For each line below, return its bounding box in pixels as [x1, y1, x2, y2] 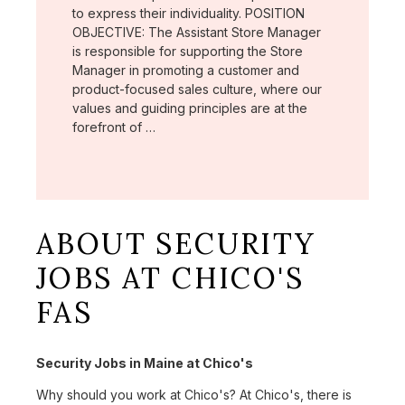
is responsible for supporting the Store [72, 42, 303, 59]
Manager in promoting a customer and [72, 61, 299, 78]
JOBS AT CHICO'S [36, 259, 304, 297]
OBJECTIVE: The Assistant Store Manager [72, 24, 321, 40]
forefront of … [72, 118, 155, 135]
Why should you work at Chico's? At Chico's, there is [36, 387, 352, 403]
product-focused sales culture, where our [72, 80, 322, 97]
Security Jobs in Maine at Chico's [36, 355, 253, 372]
